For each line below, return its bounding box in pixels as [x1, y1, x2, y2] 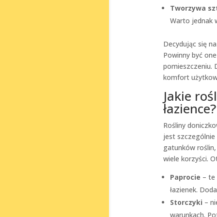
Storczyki [170, 198, 202, 207]
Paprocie [170, 172, 201, 182]
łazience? [163, 100, 216, 117]
